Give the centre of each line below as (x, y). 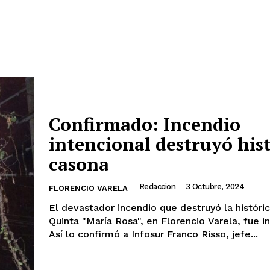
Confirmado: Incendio (145, 124)
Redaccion (157, 186)
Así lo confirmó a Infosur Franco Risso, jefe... (153, 234)
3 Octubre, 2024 (215, 186)
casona (79, 164)
